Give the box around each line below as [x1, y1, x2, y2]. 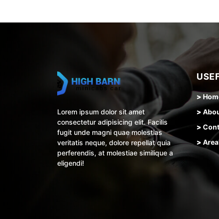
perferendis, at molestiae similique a [57, 149, 173, 157]
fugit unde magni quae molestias [57, 128, 162, 136]
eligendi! [57, 159, 84, 167]
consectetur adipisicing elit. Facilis [57, 118, 168, 126]
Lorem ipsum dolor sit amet [57, 108, 145, 116]
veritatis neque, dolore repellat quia [57, 138, 171, 147]
